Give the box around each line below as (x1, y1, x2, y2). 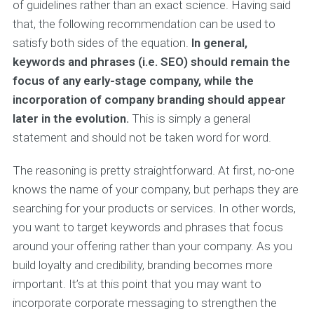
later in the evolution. (12, 111, 129, 125)
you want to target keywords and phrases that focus (12, 220, 283, 234)
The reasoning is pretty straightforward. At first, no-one (12, 163, 294, 177)
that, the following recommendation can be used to (12, 17, 275, 31)
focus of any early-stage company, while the (12, 74, 254, 88)
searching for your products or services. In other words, (12, 201, 296, 215)
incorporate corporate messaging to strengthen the (12, 296, 277, 310)
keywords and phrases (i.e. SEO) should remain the (12, 55, 290, 69)
